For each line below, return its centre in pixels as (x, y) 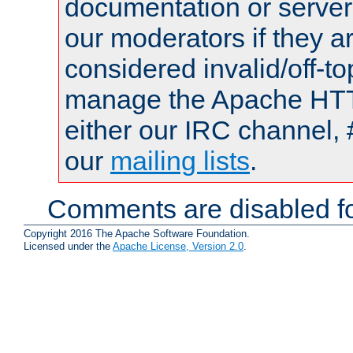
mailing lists (180, 161)
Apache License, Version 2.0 (178, 246)
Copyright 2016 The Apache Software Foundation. (137, 233)
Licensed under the (68, 246)
